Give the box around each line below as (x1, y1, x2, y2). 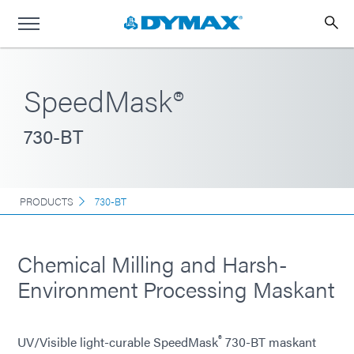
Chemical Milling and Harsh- (17, 247, 288, 279)
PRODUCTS (20, 194, 73, 209)
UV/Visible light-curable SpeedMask (17, 333, 218, 352)
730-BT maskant (222, 333, 316, 352)
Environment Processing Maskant (17, 273, 334, 304)
